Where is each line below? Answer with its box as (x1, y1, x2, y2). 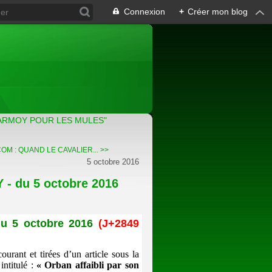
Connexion (124, 7, 165, 16)
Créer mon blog (188, 7, 248, 16)
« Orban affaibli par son (33, 260, 139, 271)
